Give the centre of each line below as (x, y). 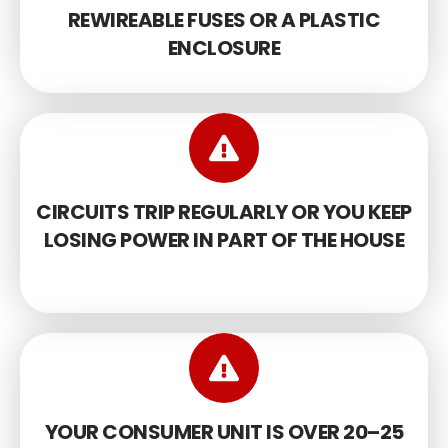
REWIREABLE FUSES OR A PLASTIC (224, 19)
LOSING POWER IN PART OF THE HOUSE (224, 239)
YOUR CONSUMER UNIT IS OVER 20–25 (224, 431)
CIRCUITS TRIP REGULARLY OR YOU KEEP (224, 211)
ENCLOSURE (224, 47)
